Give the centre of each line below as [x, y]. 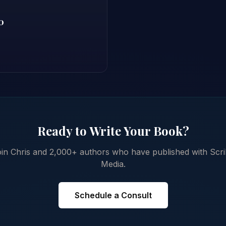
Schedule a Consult [113, 195]
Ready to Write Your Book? [113, 131]
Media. [113, 164]
